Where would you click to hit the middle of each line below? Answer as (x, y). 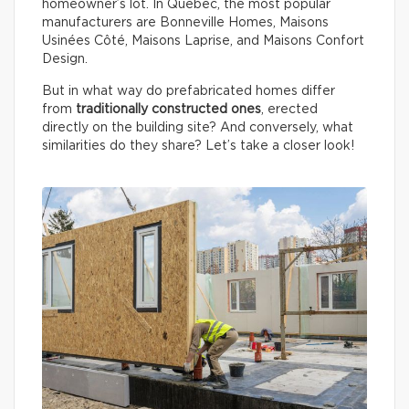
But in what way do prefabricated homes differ (189, 91)
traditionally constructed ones (168, 110)
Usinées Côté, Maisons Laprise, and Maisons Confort (203, 41)
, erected (289, 110)
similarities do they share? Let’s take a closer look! (200, 146)
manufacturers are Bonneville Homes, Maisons (185, 23)
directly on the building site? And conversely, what (198, 128)
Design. (65, 59)
